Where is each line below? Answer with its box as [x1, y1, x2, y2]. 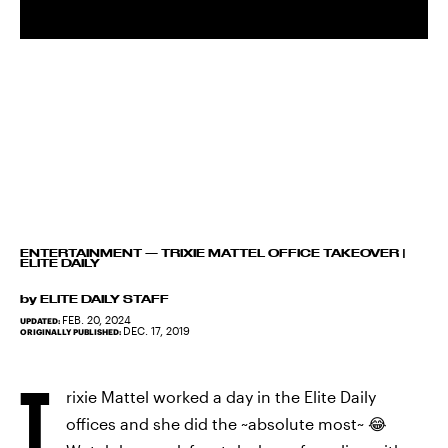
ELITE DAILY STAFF [40, 293, 169, 305]
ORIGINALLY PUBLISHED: [20, 327, 123, 337]
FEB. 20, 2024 [62, 313, 131, 326]
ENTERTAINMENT [20, 247, 142, 259]
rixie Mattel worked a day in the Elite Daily [66, 387, 376, 406]
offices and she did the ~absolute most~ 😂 [66, 414, 387, 433]
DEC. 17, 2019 [123, 324, 190, 337]
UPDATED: [20, 316, 62, 326]
